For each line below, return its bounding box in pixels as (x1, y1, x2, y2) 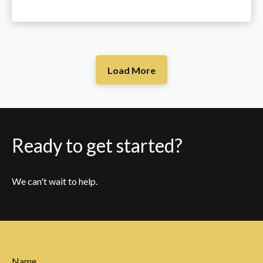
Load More (107, 64, 156, 76)
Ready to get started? (12, 134, 183, 157)
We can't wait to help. (12, 176, 97, 187)
